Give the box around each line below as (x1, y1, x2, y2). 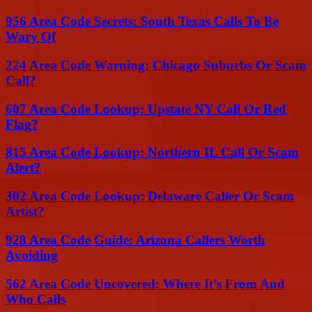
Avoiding (6, 247, 58, 263)
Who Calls (6, 291, 65, 306)
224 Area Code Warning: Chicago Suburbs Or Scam (6, 58, 306, 73)
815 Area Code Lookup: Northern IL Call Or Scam (6, 145, 299, 160)
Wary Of (6, 29, 56, 45)
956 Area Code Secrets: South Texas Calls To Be (6, 14, 279, 29)
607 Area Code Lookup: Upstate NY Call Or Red (6, 101, 286, 116)
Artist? (6, 204, 45, 219)
